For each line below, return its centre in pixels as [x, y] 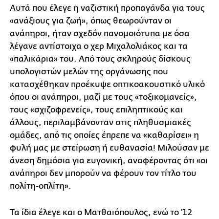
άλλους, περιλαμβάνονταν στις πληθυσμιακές [100, 122]
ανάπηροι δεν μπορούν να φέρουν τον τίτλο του [103, 173]
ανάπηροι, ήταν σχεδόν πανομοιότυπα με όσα [100, 33]
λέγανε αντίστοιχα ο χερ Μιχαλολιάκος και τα [99, 46]
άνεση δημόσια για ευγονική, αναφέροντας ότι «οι [109, 160]
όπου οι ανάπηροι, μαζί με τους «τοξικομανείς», [103, 97]
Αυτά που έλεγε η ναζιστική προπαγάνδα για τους [107, 8]
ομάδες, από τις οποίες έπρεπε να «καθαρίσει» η [104, 135]
